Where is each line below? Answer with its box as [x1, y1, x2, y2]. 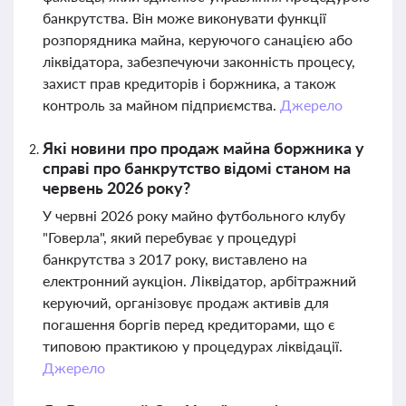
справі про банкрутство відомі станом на [43, 158, 351, 178]
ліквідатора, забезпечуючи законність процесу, [43, 53, 355, 70]
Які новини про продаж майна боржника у [43, 138, 364, 158]
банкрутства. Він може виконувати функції [43, 9, 326, 26]
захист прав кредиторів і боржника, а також [43, 74, 336, 92]
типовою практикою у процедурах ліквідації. [43, 337, 343, 354]
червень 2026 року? [43, 178, 190, 198]
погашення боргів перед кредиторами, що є [43, 315, 335, 333]
